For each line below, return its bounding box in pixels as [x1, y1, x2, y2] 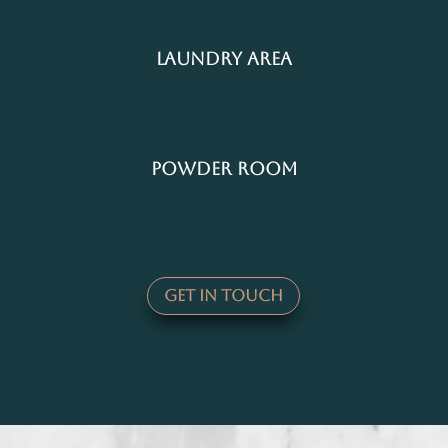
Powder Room [150, 157, 298, 179]
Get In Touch [164, 286, 284, 306]
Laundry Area [156, 47, 292, 69]
